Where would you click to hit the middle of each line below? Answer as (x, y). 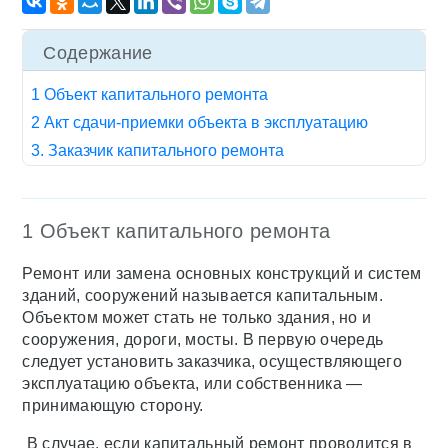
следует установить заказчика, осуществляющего (212, 361)
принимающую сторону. (113, 405)
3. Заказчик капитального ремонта (158, 150)
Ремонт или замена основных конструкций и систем (222, 273)
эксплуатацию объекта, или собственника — (192, 383)
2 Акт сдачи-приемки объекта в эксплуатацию (200, 122)
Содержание (98, 53)
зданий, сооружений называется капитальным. (203, 295)
